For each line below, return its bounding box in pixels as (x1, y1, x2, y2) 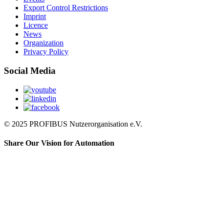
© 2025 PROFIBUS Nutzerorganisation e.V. (4, 119, 142, 128)
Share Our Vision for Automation (4, 138, 114, 147)
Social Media (4, 65, 56, 76)
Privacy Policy (23, 47, 68, 56)
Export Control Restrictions (23, 3, 108, 12)
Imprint (23, 12, 46, 21)
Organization (23, 39, 64, 47)
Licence (23, 21, 48, 30)
